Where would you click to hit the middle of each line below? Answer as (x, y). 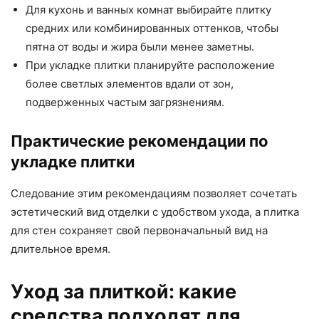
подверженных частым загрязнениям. (125, 103)
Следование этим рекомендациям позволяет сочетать (154, 194)
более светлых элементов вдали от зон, (130, 84)
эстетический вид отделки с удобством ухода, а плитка (155, 212)
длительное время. (61, 249)
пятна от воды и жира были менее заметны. (140, 47)
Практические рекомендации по (140, 141)
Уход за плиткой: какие (124, 292)
